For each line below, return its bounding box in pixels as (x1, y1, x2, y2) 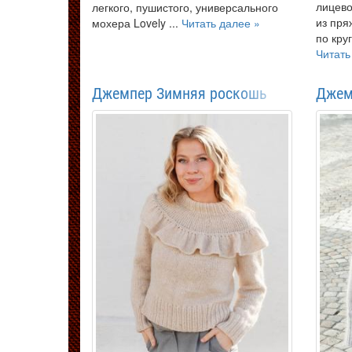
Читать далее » (181, 15, 260, 31)
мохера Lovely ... (92, 15, 181, 31)
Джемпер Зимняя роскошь (92, 83, 267, 103)
